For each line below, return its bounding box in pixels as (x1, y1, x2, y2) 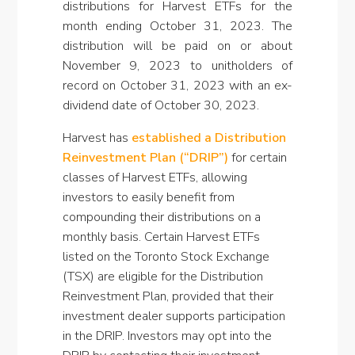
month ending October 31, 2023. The (62, 17, 293, 35)
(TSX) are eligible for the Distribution (62, 268, 263, 285)
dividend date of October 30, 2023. (62, 97, 259, 114)
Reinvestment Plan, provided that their (62, 288, 273, 305)
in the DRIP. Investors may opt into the (62, 327, 272, 345)
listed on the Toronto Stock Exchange (62, 248, 269, 265)
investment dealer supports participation (62, 307, 285, 325)
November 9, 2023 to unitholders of (62, 57, 293, 74)
